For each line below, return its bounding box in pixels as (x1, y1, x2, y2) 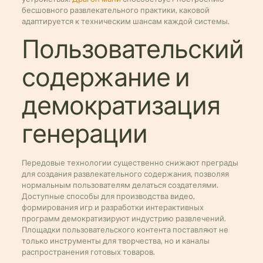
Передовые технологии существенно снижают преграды (21, 158, 238, 167)
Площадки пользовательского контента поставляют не (21, 225, 228, 234)
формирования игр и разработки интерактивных (21, 203, 204, 212)
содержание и (21, 64, 190, 92)
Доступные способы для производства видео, (21, 191, 195, 201)
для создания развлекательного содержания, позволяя (21, 169, 229, 178)
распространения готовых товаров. (21, 247, 155, 257)
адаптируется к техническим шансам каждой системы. (21, 16, 230, 26)
